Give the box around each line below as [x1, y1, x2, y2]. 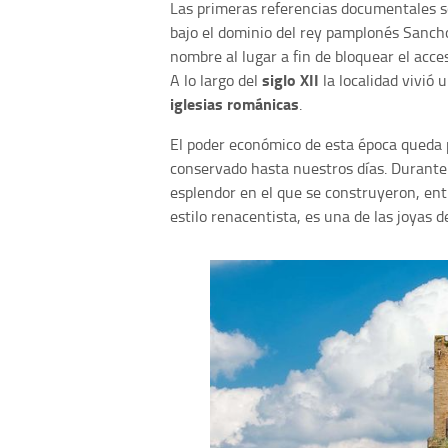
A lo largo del [170, 69, 262, 92]
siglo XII [262, 68, 319, 92]
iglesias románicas [170, 92, 299, 116]
